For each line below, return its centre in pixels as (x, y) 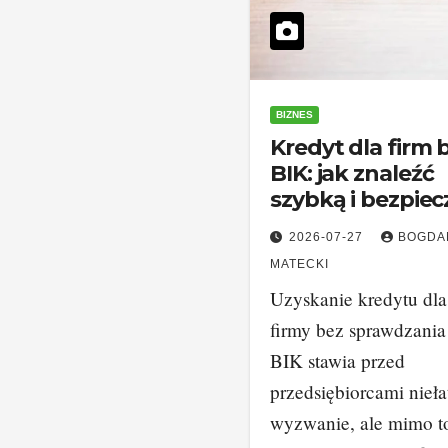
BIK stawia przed (337, 360)
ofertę (304, 225)
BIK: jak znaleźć (352, 173)
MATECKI (299, 264)
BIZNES (294, 114)
